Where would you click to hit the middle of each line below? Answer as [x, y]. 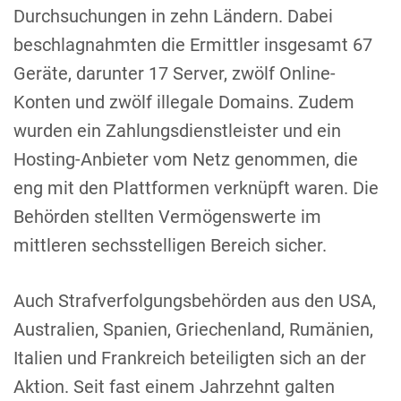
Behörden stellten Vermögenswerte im [167, 216]
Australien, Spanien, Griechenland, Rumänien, [193, 329]
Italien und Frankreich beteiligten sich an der [190, 358]
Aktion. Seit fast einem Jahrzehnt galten [174, 386]
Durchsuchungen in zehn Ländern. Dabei [173, 16]
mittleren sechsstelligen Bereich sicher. [170, 245]
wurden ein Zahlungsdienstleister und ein [177, 130]
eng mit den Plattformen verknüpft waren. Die [196, 188]
